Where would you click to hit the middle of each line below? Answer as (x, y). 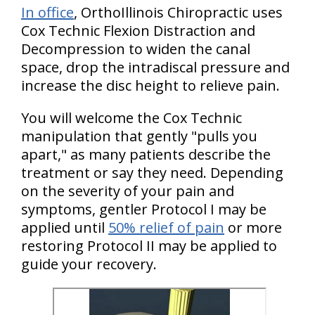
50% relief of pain (166, 227)
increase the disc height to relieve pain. (150, 85)
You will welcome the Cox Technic (131, 118)
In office (47, 12)
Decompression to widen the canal (136, 49)
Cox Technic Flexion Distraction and (138, 31)
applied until (65, 227)
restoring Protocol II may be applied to (149, 246)
